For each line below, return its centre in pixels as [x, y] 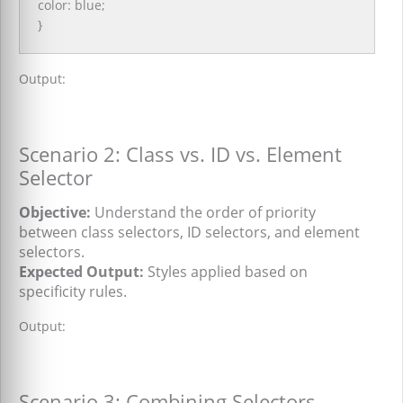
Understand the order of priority [203, 213]
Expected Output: [81, 272]
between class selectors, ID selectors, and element [189, 233]
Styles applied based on [226, 272]
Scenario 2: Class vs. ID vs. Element [180, 154]
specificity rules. [73, 292]
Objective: [55, 213]
